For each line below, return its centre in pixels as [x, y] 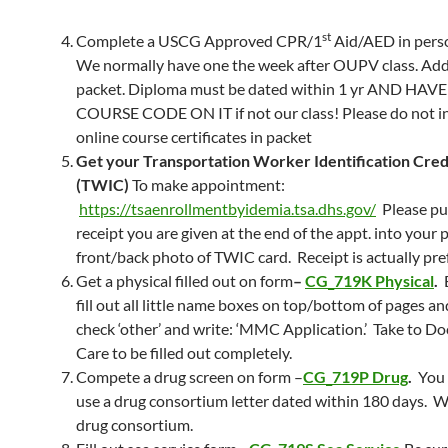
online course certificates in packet [194, 136]
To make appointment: [208, 184]
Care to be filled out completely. [184, 352]
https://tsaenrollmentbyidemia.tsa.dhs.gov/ [227, 208]
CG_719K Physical [369, 280]
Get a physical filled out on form [184, 280]
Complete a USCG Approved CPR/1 [199, 40]
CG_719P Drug [355, 376]
